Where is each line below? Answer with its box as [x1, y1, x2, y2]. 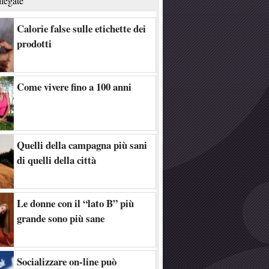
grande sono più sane [17, 211, 104, 226]
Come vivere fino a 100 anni [17, 79, 131, 94]
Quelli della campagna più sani [17, 138, 147, 153]
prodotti [17, 36, 52, 51]
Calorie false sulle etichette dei [17, 21, 146, 36]
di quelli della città [17, 153, 96, 168]
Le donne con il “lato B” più [17, 196, 134, 211]
